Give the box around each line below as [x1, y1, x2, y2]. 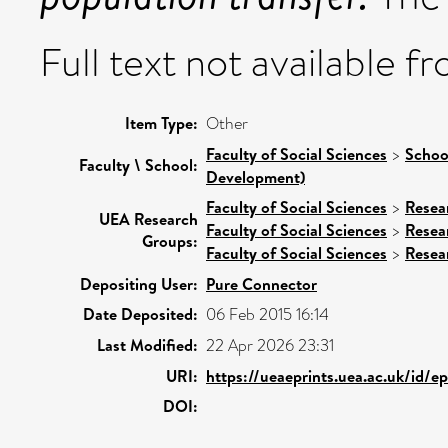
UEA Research [99, 208, 198, 230]
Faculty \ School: [79, 154, 198, 176]
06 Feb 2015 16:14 [206, 303, 329, 326]
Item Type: [125, 112, 198, 134]
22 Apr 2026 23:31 [206, 334, 334, 357]
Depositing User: [80, 273, 198, 295]
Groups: [142, 230, 198, 252]
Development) [206, 166, 305, 188]
